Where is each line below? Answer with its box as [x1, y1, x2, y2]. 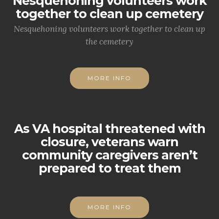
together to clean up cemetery [16, 6, 203, 21]
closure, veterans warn [41, 134, 178, 149]
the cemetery [86, 36, 133, 47]
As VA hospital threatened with [14, 121, 205, 136]
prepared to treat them [38, 161, 181, 175]
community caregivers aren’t [22, 148, 197, 162]
